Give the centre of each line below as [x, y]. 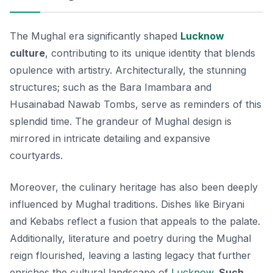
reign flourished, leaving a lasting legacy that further [130, 255]
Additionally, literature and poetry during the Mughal [130, 238]
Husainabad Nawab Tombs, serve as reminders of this [136, 104]
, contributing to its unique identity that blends [150, 53]
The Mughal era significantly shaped [95, 36]
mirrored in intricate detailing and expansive [110, 138]
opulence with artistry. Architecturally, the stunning [128, 70]
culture [27, 53]
